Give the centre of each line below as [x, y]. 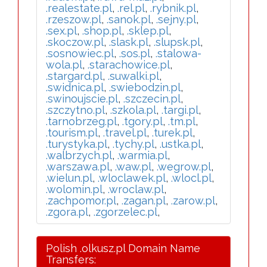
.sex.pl [61, 31]
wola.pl [64, 65]
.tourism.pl [72, 133]
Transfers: [71, 260]
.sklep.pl [148, 31]
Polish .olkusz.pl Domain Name [123, 248]
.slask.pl [129, 42]
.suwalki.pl [133, 76]
